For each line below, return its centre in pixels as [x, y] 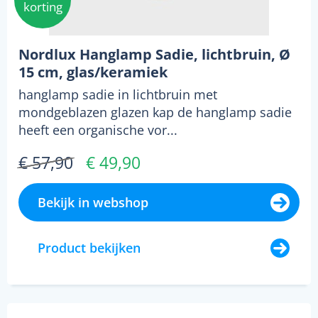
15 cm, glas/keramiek [93, 72]
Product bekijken [89, 248]
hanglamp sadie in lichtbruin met [118, 95]
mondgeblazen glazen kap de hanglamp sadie [155, 113]
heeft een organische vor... [98, 130]
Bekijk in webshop [93, 203]
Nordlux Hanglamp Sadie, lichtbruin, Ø [154, 55]
